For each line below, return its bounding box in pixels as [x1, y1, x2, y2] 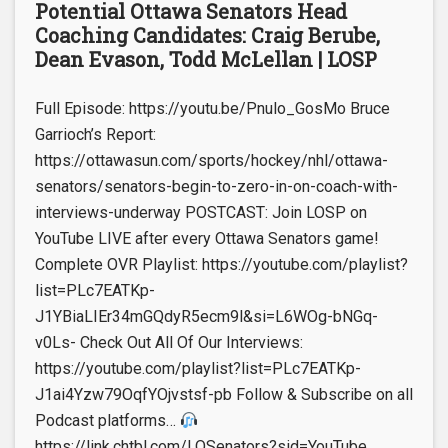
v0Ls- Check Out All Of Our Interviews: [35, 333, 303, 353]
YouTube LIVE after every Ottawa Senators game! [35, 229, 379, 249]
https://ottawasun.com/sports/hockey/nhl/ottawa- [35, 151, 388, 171]
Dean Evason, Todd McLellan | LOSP [35, 46, 377, 73]
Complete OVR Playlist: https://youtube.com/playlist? [35, 255, 408, 275]
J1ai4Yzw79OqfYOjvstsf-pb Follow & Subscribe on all [35, 385, 413, 405]
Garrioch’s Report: [35, 125, 156, 145]
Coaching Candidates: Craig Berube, [35, 22, 380, 49]
